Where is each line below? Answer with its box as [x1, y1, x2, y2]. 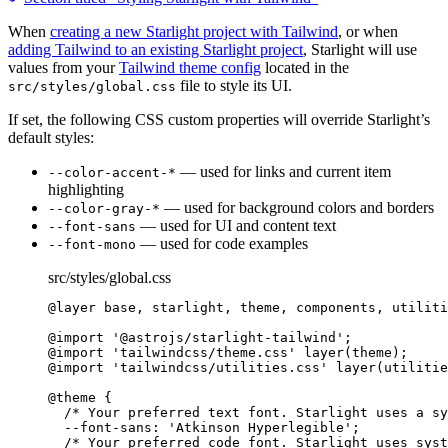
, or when [338, 23, 398, 41]
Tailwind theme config [119, 59, 261, 77]
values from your [8, 59, 119, 77]
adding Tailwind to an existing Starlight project [8, 41, 303, 59]
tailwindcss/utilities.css [120, 360, 320, 376]
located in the [261, 59, 349, 77]
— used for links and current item [176, 163, 391, 181]
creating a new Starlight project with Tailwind [50, 23, 338, 41]
